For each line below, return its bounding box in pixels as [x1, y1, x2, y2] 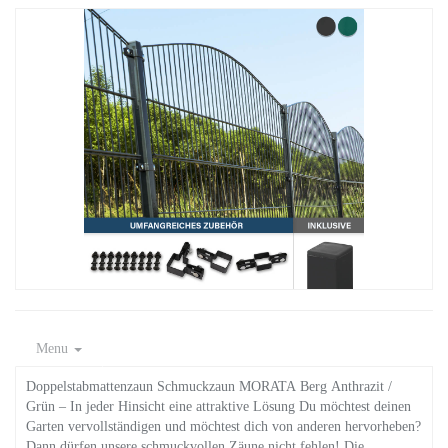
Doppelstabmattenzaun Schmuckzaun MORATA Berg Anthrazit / [26, 379, 392, 394]
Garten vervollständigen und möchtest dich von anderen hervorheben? [26, 419, 421, 434]
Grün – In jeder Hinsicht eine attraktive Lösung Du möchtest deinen [26, 399, 411, 414]
